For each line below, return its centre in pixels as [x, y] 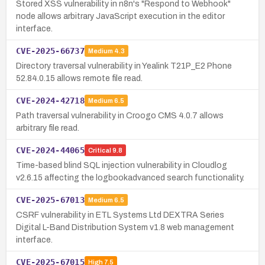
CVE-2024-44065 [50, 150]
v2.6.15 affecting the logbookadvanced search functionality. [130, 177]
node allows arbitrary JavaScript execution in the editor [120, 16]
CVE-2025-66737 [50, 51]
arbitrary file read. [48, 128]
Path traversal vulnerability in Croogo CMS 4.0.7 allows [120, 115]
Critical [99, 151]
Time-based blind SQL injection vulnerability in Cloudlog [122, 165]
